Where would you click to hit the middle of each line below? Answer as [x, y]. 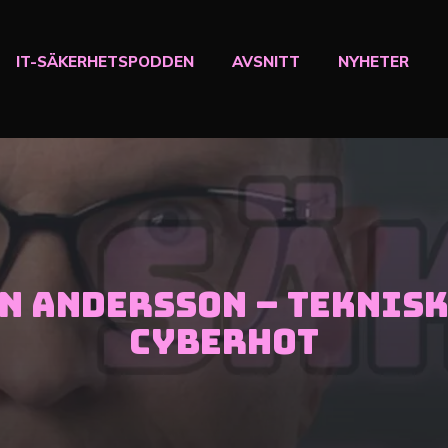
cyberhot [224, 342]
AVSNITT [265, 61]
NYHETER [373, 61]
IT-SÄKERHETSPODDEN [104, 61]
